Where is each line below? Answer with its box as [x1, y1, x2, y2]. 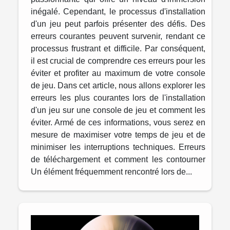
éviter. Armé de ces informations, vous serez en [31, 118, 205, 127]
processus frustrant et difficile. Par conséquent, [31, 44, 205, 53]
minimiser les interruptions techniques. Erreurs [31, 142, 205, 151]
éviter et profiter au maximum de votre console [31, 68, 205, 78]
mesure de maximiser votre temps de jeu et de [31, 130, 205, 139]
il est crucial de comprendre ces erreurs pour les [31, 56, 205, 65]
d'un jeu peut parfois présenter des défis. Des [31, 19, 205, 28]
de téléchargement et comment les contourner [31, 155, 205, 164]
